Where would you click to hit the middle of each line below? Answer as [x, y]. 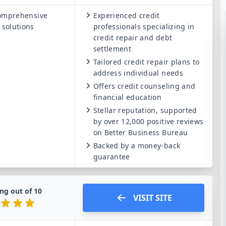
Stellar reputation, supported [145, 110]
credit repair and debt [133, 38]
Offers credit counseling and [144, 86]
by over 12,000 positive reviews [148, 121]
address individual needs [138, 73]
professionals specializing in [144, 26]
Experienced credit [126, 15]
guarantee [111, 157]
